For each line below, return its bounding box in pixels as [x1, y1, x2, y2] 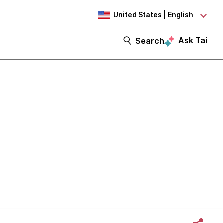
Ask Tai [178, 35, 207, 45]
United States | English [113, 10, 193, 19]
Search [135, 35, 164, 46]
